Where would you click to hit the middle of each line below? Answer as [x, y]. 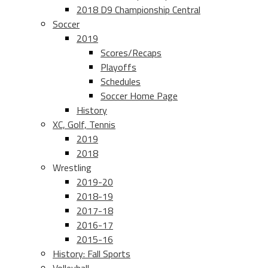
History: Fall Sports [92, 254]
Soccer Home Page [139, 96]
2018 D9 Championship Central [138, 10]
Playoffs [118, 67]
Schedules [121, 82]
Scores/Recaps [131, 53]
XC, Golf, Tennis [84, 125]
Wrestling [72, 168]
